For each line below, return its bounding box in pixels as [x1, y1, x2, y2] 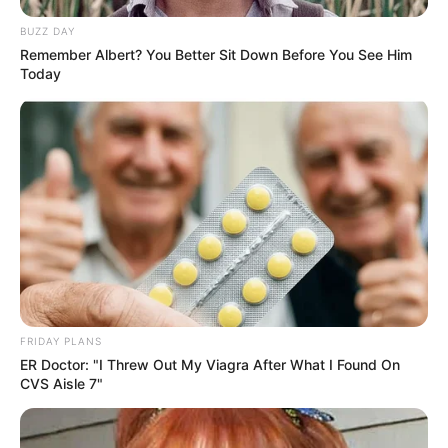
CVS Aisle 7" [20, 375, 103, 393]
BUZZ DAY [20, 24, 75, 37]
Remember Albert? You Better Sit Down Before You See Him [20, 45, 412, 63]
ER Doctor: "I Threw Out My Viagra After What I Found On [20, 356, 400, 374]
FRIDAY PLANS [20, 335, 102, 348]
